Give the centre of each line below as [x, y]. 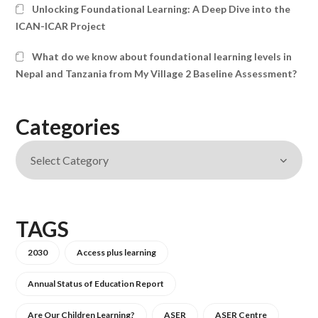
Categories [68, 127]
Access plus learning [117, 253]
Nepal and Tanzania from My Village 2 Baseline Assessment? [157, 74]
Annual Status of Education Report [96, 284]
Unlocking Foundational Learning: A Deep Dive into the [161, 9]
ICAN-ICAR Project [61, 26]
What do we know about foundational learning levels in [161, 57]
